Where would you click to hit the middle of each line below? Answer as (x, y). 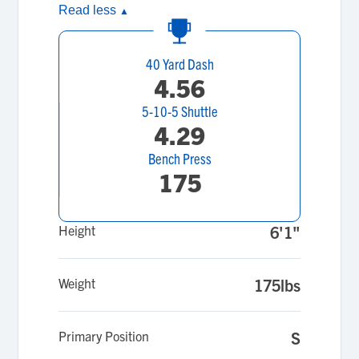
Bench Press (180, 158)
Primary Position (104, 336)
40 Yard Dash (179, 64)
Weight (77, 283)
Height (77, 230)
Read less (89, 10)
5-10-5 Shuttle (180, 111)
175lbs (277, 285)
